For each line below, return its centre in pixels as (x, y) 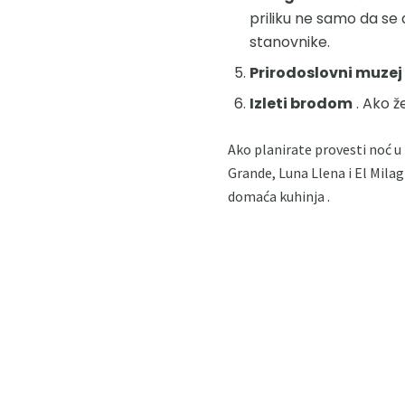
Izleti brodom (301, 103)
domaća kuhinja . (279, 196)
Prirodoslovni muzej (326, 72)
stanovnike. (290, 42)
